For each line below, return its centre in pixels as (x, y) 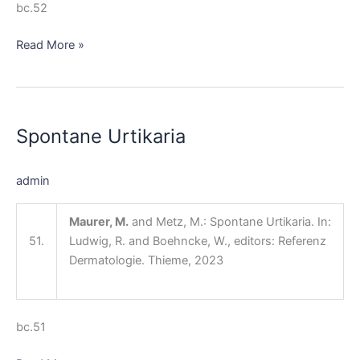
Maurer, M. (98, 222)
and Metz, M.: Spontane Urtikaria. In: (229, 222)
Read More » (50, 45)
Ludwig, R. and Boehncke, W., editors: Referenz (197, 241)
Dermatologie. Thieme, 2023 (146, 260)
